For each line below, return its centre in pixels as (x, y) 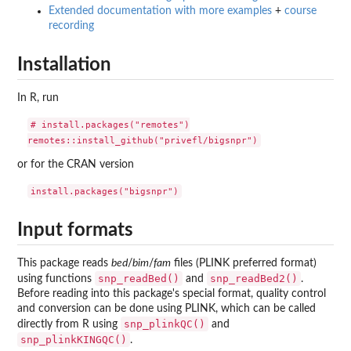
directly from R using (69, 324)
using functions (56, 279)
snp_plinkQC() (165, 324)
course (300, 11)
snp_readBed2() (254, 278)
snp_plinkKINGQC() (74, 339)
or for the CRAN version (76, 165)
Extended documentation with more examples (160, 11)
